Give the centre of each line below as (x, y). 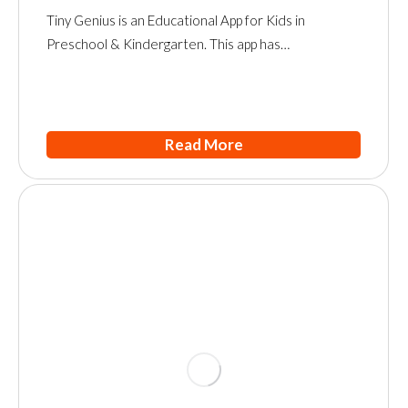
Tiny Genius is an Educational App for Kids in (176, 20)
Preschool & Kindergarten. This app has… (168, 43)
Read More (204, 144)
